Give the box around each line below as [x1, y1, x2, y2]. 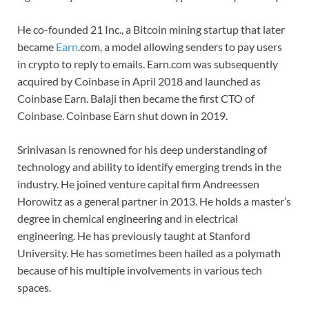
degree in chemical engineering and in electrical [17, 211, 238, 225]
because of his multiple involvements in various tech [17, 263, 262, 277]
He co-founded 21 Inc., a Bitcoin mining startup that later [17, 22, 285, 36]
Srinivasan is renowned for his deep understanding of [17, 142, 267, 156]
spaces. [17, 280, 51, 294]
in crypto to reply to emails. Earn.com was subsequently [17, 57, 278, 70]
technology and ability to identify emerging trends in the [17, 159, 281, 173]
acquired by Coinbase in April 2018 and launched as [17, 74, 261, 88]
